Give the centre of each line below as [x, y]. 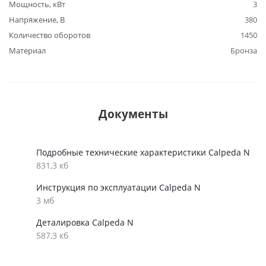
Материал [27, 50]
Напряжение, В [37, 20]
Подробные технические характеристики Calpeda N [143, 152]
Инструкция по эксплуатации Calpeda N [118, 187]
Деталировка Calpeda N [85, 222]
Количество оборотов [50, 35]
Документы [133, 114]
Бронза [244, 50]
